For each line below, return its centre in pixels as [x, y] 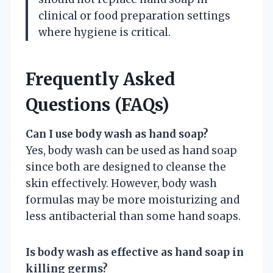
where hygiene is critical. [105, 32]
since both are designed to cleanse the [126, 167]
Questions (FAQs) [97, 105]
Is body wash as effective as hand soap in [135, 252]
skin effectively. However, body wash [121, 183]
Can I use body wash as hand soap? [117, 134]
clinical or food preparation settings [134, 16]
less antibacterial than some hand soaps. [133, 216]
